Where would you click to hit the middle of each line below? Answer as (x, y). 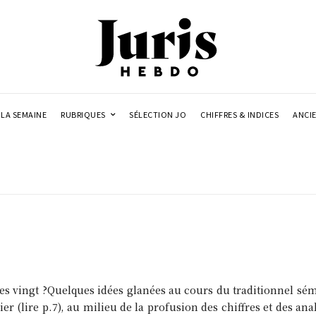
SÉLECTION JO (158, 114)
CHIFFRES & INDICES (240, 114)
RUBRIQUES (83, 114)
